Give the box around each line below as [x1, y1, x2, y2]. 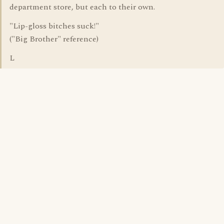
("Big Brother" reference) [9, 33, 98, 45]
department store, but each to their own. [9, 1, 155, 13]
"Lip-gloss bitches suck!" [9, 20, 99, 32]
